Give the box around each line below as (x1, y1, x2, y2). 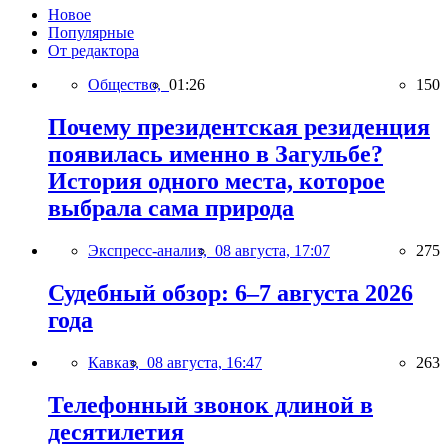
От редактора (48, 42, 139, 60)
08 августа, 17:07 (215, 242, 330, 260)
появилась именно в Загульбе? (48, 141, 383, 168)
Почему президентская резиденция (48, 114, 430, 141)
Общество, (88, 76, 169, 94)
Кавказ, (88, 353, 147, 371)
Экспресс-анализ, (88, 242, 215, 260)
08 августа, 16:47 (147, 353, 262, 371)
